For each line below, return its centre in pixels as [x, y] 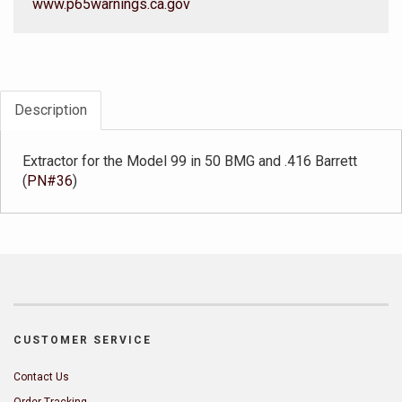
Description [51, 109]
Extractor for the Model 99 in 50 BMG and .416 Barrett [190, 161]
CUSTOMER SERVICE [83, 340]
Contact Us [41, 376]
